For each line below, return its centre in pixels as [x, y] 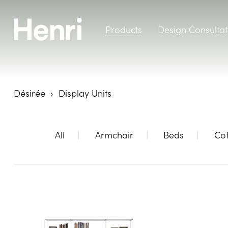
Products [123, 29]
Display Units [83, 93]
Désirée [29, 93]
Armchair [114, 135]
